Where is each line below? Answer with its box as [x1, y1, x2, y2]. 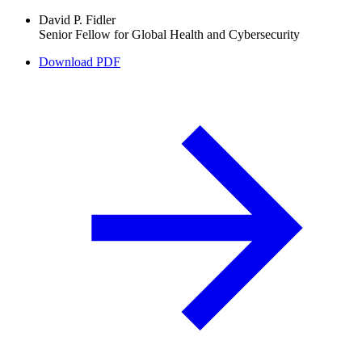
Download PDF [39, 54, 120, 69]
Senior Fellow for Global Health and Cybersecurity [39, 27, 300, 41]
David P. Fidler [39, 12, 116, 27]
